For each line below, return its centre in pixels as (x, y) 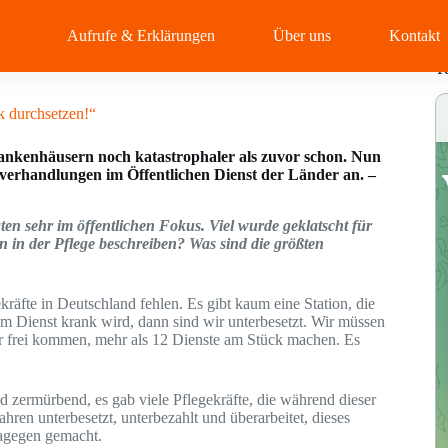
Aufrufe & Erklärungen (141, 35)
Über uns (302, 35)
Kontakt (415, 35)
